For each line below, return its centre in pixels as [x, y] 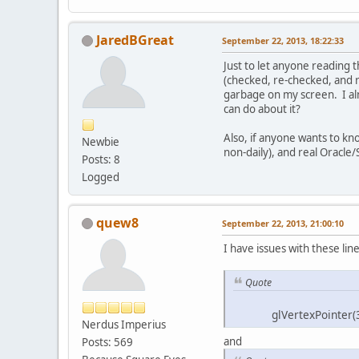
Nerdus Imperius [124, 324]
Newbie [101, 141]
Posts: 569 [107, 342]
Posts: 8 [101, 159]
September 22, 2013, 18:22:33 [283, 40]
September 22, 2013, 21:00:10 [283, 223]
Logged [101, 177]
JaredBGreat [135, 40]
